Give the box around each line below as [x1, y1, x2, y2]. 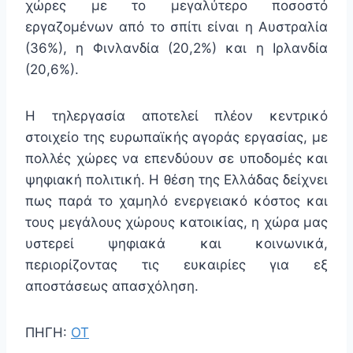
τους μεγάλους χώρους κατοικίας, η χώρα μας [25, 214, 328, 230]
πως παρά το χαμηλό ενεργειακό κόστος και [25, 192, 328, 209]
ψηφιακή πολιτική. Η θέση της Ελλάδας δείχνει [25, 171, 328, 188]
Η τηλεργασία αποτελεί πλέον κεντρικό [25, 107, 328, 124]
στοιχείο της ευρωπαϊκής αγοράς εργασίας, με [25, 128, 328, 145]
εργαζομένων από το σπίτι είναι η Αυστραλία [25, 18, 328, 35]
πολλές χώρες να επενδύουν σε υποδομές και [25, 150, 328, 166]
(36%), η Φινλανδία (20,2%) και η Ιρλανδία [25, 39, 328, 56]
